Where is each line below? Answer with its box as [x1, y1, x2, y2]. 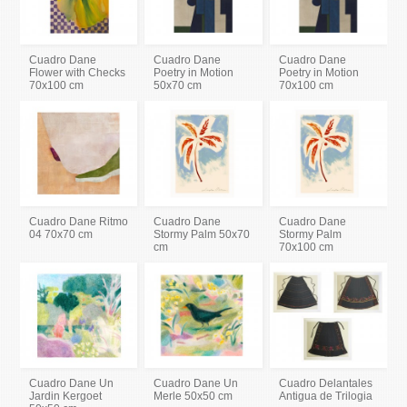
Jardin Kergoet [29, 390, 103, 403]
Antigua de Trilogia [278, 390, 372, 403]
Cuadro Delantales [278, 377, 372, 391]
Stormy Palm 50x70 [154, 228, 251, 242]
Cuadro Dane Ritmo [29, 215, 129, 229]
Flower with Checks [29, 65, 126, 79]
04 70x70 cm [29, 228, 94, 242]
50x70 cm [154, 78, 203, 92]
